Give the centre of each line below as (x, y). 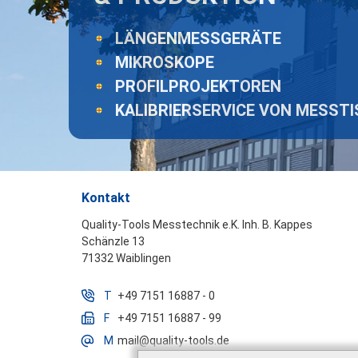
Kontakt (106, 198)
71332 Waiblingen (126, 258)
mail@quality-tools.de (173, 340)
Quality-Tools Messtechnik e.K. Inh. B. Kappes (197, 225)
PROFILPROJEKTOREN (198, 86)
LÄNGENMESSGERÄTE (198, 38)
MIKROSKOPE (165, 62)
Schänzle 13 (113, 241)
